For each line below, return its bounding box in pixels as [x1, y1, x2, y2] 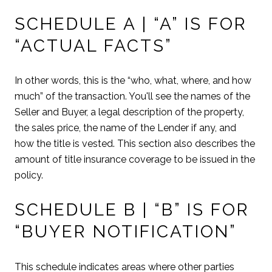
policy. [15, 169, 43, 182]
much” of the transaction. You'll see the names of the [15, 90, 250, 103]
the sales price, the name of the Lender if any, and [15, 122, 236, 134]
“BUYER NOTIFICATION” [15, 222, 237, 242]
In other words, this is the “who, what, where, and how [15, 75, 251, 87]
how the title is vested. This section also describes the [15, 138, 255, 150]
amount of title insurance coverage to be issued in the [15, 154, 255, 166]
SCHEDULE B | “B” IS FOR [15, 200, 250, 220]
